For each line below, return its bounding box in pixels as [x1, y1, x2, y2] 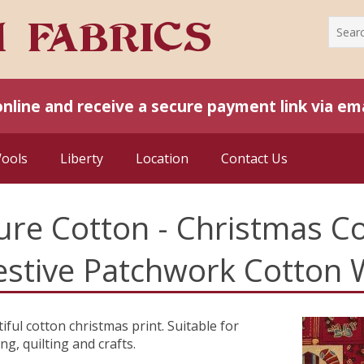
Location [136, 149, 188, 167]
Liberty [60, 149, 103, 167]
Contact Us [221, 149, 288, 167]
